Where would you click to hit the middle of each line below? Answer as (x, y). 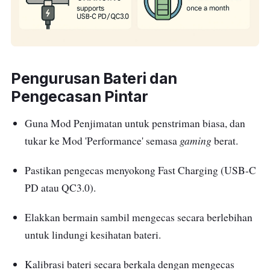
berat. (224, 140)
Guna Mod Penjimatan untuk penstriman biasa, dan (135, 123)
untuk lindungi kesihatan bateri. (93, 234)
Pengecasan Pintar (80, 96)
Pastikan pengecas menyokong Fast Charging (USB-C (140, 170)
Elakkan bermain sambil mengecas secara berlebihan (138, 217)
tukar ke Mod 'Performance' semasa (102, 140)
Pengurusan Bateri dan (94, 78)
